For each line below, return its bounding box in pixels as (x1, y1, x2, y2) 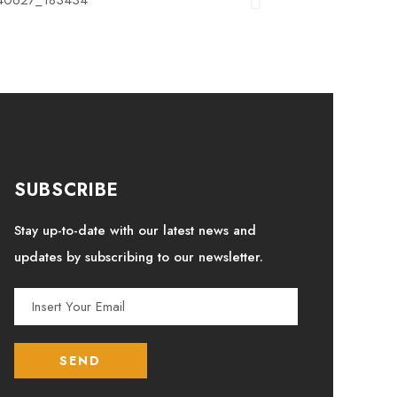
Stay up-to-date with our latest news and (13, 221, 256, 240)
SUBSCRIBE (13, 177, 119, 203)
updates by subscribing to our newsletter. (13, 247, 263, 267)
